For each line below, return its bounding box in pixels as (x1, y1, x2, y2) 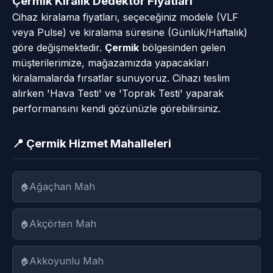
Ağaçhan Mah (29, 180, 95, 193)
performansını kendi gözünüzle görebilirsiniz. (12, 102, 221, 115)
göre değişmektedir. (12, 41, 105, 54)
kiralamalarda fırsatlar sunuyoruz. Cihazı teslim (12, 72, 230, 85)
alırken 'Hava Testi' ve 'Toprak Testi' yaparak (12, 87, 224, 100)
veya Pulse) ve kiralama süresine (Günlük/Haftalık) (12, 26, 247, 39)
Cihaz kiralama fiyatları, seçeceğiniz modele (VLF (12, 11, 238, 24)
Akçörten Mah (29, 218, 96, 230)
